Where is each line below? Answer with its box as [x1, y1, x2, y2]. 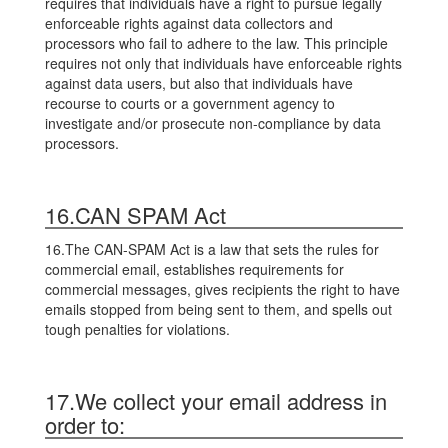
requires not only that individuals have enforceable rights [45, 53, 402, 73]
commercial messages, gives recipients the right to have [45, 279, 400, 299]
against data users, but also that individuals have [45, 73, 353, 93]
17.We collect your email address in [45, 385, 387, 416]
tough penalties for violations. [45, 319, 230, 339]
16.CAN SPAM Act [45, 199, 226, 230]
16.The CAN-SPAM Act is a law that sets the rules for [45, 239, 379, 259]
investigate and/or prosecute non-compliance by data [45, 113, 381, 133]
